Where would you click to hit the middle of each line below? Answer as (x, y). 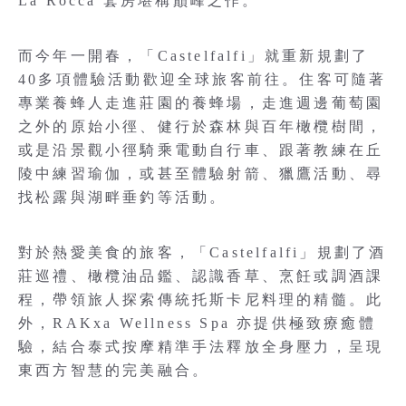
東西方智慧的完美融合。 (114, 370)
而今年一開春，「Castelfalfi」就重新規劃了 (194, 55)
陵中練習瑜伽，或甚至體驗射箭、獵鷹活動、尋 (201, 173)
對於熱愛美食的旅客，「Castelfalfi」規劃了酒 (203, 252)
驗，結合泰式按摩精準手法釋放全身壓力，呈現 (201, 346)
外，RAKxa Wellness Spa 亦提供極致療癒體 (197, 323)
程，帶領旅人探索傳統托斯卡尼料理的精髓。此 (201, 299)
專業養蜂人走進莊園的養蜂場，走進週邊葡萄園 (201, 102)
